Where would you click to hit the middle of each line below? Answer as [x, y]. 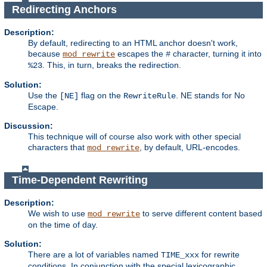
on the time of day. [63, 224]
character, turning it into [216, 53]
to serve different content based [201, 213]
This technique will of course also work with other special [134, 136]
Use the [44, 95]
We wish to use [58, 213]
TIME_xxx [180, 255]
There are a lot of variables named [94, 254]
